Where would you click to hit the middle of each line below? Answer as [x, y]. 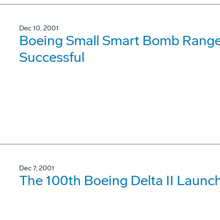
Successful [52, 57]
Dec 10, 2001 [39, 28]
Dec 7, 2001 [37, 168]
